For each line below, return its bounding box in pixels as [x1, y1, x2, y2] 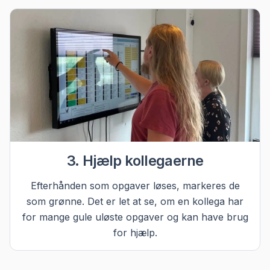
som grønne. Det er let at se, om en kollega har [27, 195, 243, 208]
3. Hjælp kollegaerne [66, 152, 204, 170]
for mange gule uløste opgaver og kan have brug [22, 211, 248, 224]
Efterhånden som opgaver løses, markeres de [30, 180, 240, 192]
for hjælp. [113, 227, 157, 239]
